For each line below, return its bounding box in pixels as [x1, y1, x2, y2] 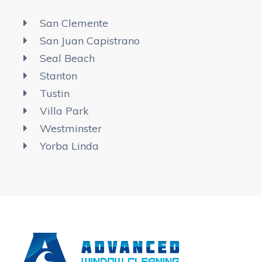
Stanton [39, 68, 77, 82]
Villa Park [39, 104, 89, 118]
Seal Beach [39, 51, 95, 65]
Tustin [39, 86, 70, 100]
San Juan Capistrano [39, 33, 140, 47]
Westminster [39, 121, 102, 135]
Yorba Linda [39, 139, 99, 153]
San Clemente [39, 16, 108, 30]
